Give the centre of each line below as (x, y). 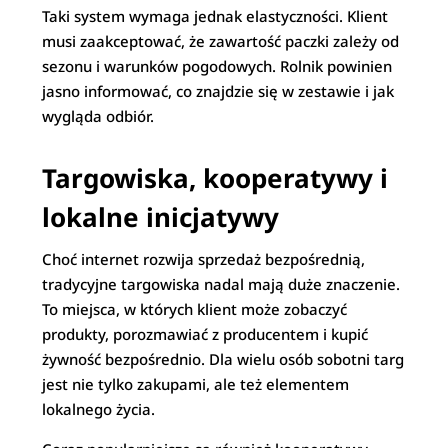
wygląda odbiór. (98, 116)
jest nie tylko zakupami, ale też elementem (196, 384)
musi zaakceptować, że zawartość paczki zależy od (221, 41)
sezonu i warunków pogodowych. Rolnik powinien (217, 66)
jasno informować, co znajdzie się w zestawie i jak (218, 91)
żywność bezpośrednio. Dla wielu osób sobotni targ (223, 359)
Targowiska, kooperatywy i (215, 178)
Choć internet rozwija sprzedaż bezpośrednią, (204, 259)
